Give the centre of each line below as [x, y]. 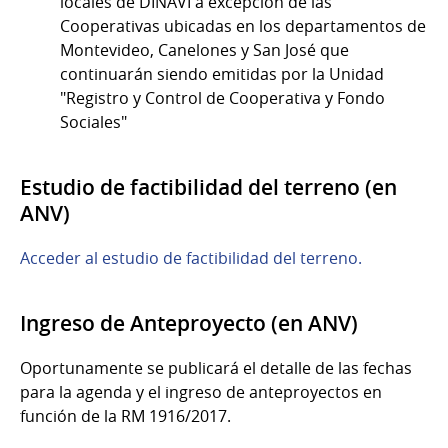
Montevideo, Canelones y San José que [204, 49]
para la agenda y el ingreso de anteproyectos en [201, 391]
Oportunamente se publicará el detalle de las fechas [216, 367]
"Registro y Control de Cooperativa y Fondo [222, 97]
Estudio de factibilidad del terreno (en [208, 186]
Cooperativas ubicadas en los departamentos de [243, 25]
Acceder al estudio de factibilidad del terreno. [191, 257]
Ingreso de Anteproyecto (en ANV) [189, 322]
